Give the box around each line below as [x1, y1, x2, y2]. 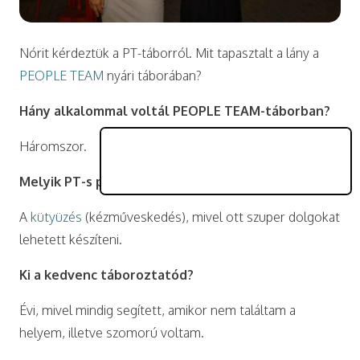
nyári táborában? [104, 67, 202, 84]
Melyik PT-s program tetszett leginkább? [19, 173, 280, 190]
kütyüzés [31, 208, 82, 225]
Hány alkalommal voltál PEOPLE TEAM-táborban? [19, 102, 330, 119]
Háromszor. [19, 137, 87, 154]
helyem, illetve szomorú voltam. [19, 324, 204, 341]
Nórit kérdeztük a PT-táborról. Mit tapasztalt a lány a [19, 44, 319, 61]
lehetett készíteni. [19, 231, 122, 247]
